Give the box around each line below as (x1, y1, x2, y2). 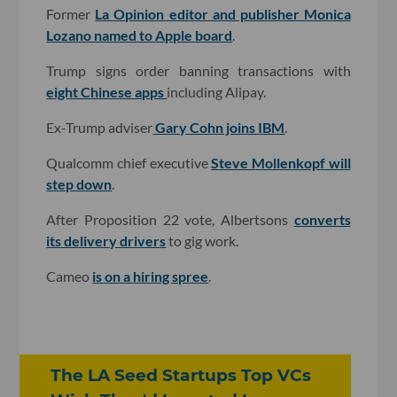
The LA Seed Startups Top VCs (51, 364, 312, 385)
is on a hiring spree (92, 267, 209, 284)
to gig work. (166, 231, 239, 249)
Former (46, 4, 96, 22)
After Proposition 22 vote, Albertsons (46, 210, 294, 228)
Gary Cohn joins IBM (152, 118, 285, 136)
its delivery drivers (46, 231, 167, 249)
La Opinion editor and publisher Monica (95, 4, 351, 22)
